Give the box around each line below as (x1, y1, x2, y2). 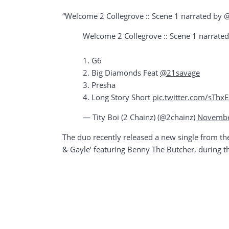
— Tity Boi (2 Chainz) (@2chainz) (83, 112, 197, 123)
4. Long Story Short (83, 91, 152, 102)
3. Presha (83, 79, 116, 90)
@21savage (160, 67, 200, 78)
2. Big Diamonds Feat (83, 67, 160, 78)
